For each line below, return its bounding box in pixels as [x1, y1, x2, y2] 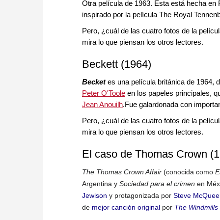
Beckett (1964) [82, 58, 151, 71]
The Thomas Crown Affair [82, 168, 162, 176]
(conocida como [164, 168, 213, 176]
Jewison [82, 192, 107, 200]
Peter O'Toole [82, 89, 125, 98]
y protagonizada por [109, 192, 171, 200]
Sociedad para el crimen [119, 180, 195, 188]
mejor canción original [92, 203, 160, 212]
